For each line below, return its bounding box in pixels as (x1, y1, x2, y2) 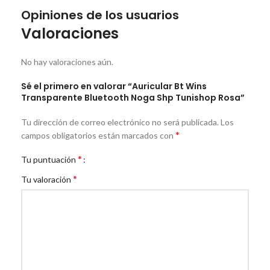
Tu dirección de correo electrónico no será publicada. (21, 116, 219, 127)
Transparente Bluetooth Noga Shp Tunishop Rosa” (21, 91, 245, 104)
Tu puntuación (21, 154, 78, 165)
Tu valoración (21, 174, 73, 184)
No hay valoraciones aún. (21, 56, 113, 67)
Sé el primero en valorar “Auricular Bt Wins (21, 80, 207, 92)
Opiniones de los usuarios (21, 6, 179, 24)
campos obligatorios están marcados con (21, 130, 175, 140)
